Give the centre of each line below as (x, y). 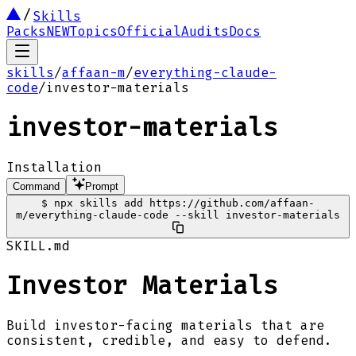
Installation (54, 167)
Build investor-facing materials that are (165, 325)
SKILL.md (38, 246)
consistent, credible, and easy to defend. (169, 340)
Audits (205, 31)
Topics (94, 31)
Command (36, 186)
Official (149, 31)
